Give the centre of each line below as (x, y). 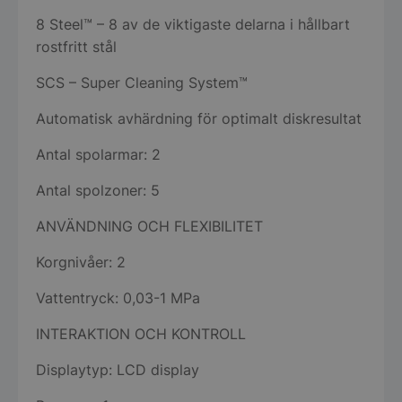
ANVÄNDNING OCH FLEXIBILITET (149, 227)
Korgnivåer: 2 (81, 262)
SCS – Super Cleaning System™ (142, 83)
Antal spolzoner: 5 (98, 191)
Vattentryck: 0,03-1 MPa (118, 298)
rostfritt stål (76, 47)
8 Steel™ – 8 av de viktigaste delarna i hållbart (193, 25)
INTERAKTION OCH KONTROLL (141, 334)
